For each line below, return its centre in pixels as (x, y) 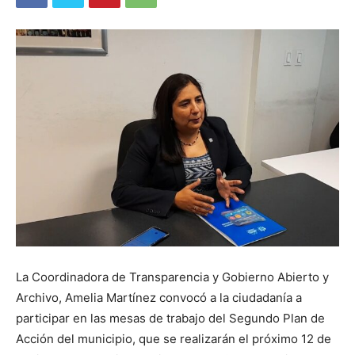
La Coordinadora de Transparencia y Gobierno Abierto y (172, 277)
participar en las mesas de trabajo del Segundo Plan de (170, 319)
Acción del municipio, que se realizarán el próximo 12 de (174, 339)
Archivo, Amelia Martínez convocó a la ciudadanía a (159, 298)
